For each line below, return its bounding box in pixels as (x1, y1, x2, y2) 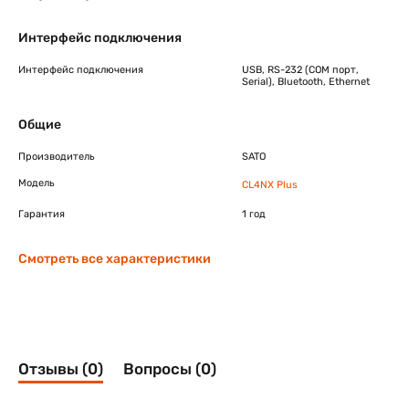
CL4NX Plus (242, 179, 298, 191)
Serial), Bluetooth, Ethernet (242, 76, 370, 88)
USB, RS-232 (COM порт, (242, 64, 359, 76)
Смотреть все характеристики (18, 251, 211, 267)
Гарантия (18, 208, 65, 220)
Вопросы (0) (123, 360, 216, 378)
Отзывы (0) (18, 360, 103, 378)
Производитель (18, 151, 95, 163)
